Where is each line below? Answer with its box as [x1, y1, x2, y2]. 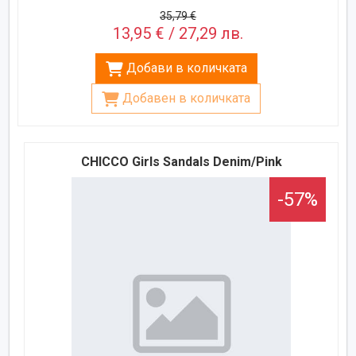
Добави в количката [126, 60, 247, 76]
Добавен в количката [122, 91, 250, 106]
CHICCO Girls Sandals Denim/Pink [80, 154, 282, 170]
